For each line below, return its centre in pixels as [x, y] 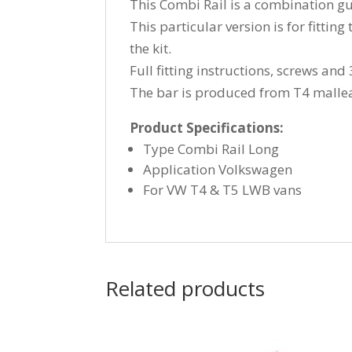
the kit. [151, 49]
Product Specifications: [207, 128]
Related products [185, 289]
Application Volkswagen [218, 170]
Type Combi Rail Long [211, 149]
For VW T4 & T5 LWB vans [223, 190]
